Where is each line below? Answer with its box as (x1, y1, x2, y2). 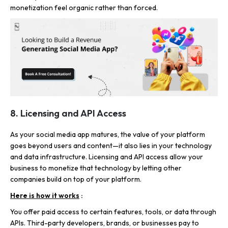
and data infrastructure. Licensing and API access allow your (10, 152, 203, 162)
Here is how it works (10, 191, 79, 201)
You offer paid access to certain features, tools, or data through (10, 207, 216, 217)
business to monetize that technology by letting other (10, 163, 182, 173)
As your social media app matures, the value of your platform (10, 130, 205, 139)
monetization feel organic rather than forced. (10, 3, 158, 12)
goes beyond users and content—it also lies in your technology (10, 141, 212, 151)
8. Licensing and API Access (10, 107, 126, 120)
